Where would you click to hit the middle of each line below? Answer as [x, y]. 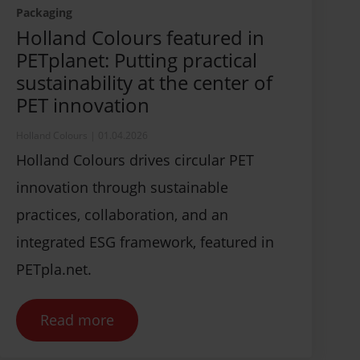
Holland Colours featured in [140, 37]
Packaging [44, 12]
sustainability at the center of [144, 82]
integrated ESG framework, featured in [145, 241]
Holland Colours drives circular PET [135, 160]
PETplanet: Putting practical [137, 59]
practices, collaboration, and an [122, 214]
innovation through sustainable [122, 187]
